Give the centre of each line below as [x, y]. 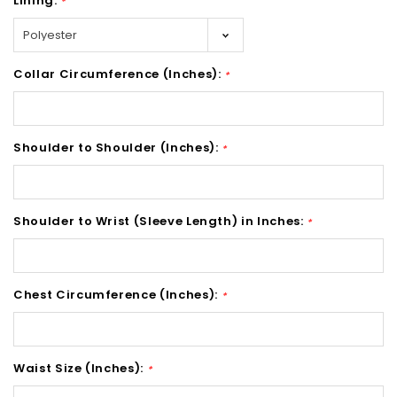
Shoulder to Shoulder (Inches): [118, 147]
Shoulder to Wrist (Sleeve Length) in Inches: [160, 221]
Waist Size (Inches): [80, 368]
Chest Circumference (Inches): [117, 294]
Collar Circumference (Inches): [119, 74]
